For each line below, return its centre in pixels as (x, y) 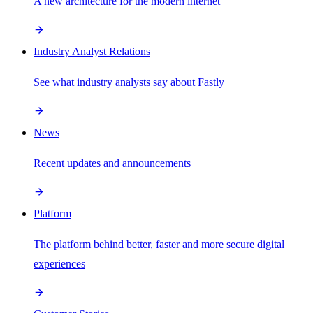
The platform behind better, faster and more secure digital (159, 244)
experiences (59, 263)
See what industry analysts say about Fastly (129, 82)
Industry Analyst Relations (92, 51)
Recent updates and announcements (112, 163)
